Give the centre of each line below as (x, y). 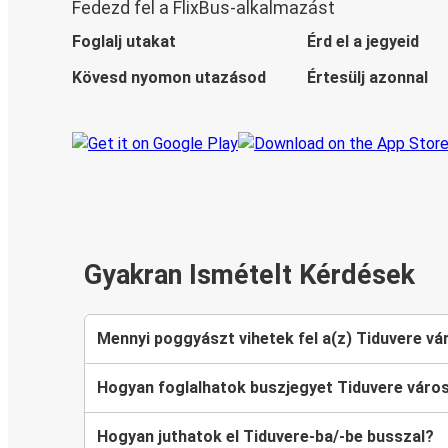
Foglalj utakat (124, 42)
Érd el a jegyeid (362, 42)
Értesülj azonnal (367, 78)
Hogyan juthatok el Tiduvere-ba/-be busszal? (265, 436)
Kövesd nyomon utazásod (169, 78)
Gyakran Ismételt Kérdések (249, 275)
